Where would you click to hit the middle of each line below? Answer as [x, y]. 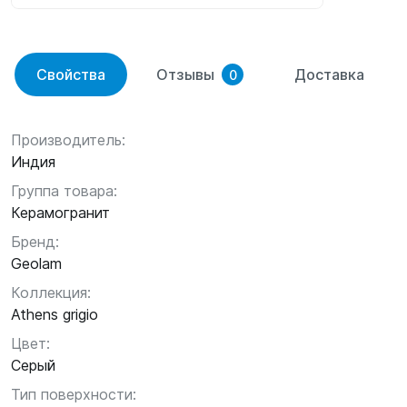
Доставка [329, 74]
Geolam [36, 263]
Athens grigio [55, 314]
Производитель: [68, 140]
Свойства [71, 74]
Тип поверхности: [74, 394]
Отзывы [185, 74]
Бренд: [35, 242]
